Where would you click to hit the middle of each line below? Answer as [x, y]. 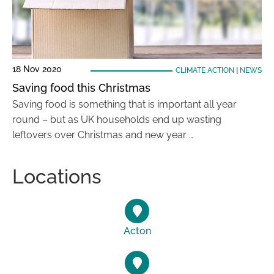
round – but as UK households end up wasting [117, 120]
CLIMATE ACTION [205, 70]
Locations [57, 176]
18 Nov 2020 [37, 69]
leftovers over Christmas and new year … [103, 135]
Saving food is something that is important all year [124, 104]
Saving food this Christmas [81, 88]
